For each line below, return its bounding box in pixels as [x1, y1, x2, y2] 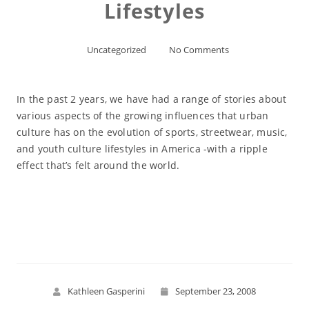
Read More [128, 208, 181, 222]
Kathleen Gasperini [67, 285, 145, 297]
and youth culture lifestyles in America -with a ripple [16, 142, 268, 155]
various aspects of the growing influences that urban [16, 109, 269, 122]
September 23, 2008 [175, 285, 256, 297]
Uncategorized [86, 43, 146, 56]
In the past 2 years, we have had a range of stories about [16, 92, 287, 106]
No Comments [168, 43, 229, 56]
